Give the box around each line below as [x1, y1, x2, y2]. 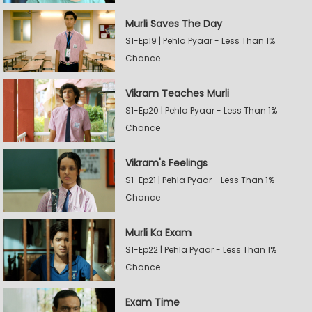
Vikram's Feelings [125, 155, 208, 170]
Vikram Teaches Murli [125, 86, 229, 100]
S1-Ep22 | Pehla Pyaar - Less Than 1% [125, 243, 276, 256]
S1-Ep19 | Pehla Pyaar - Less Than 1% [125, 34, 275, 47]
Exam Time [125, 295, 180, 309]
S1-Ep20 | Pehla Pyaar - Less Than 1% [125, 104, 277, 116]
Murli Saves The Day [125, 16, 222, 31]
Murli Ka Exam [125, 225, 192, 240]
